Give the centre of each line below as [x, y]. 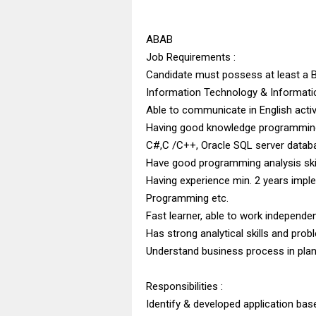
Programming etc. [187, 198]
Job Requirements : [191, 57]
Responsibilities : [184, 286]
